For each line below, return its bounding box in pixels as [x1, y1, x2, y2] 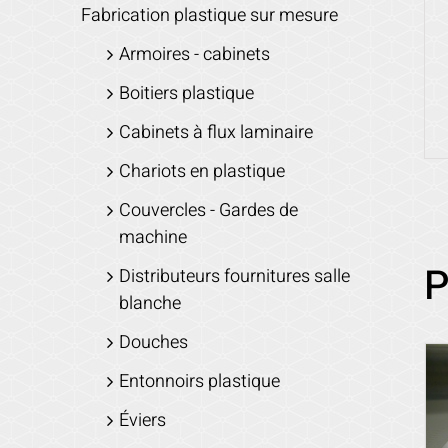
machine [118, 223, 187, 251]
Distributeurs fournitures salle [118, 262, 350, 290]
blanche [118, 289, 181, 317]
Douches [118, 328, 188, 356]
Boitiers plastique [118, 79, 254, 107]
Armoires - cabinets [118, 40, 270, 68]
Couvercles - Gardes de [118, 196, 298, 224]
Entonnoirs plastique [118, 367, 280, 395]
